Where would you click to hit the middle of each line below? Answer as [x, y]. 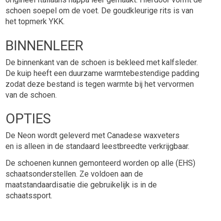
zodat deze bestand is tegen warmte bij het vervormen [100, 84]
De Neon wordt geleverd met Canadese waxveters [93, 136]
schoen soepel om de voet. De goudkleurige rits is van [100, 11]
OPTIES [28, 119]
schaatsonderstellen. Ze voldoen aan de [74, 174]
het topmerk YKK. [35, 22]
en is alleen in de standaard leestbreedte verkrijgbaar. [99, 147]
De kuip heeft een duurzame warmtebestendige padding [103, 73]
